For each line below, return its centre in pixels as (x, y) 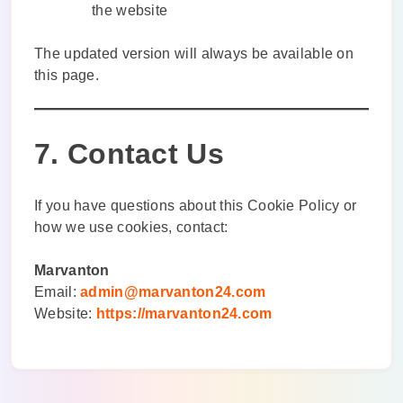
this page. (67, 76)
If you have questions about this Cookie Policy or (196, 205)
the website (130, 11)
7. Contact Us (129, 154)
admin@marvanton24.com (173, 291)
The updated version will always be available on (194, 54)
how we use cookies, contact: (131, 227)
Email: (58, 291)
